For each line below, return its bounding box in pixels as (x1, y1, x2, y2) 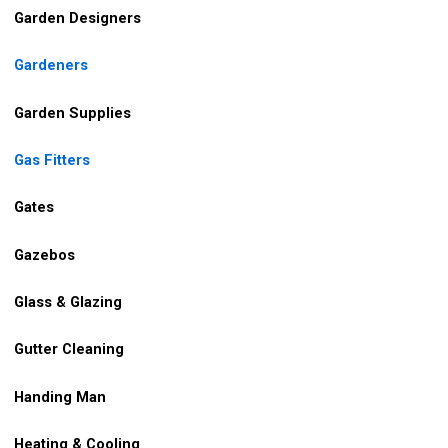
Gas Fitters (14, 150, 90, 169)
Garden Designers (14, 8, 141, 27)
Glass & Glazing (10, 292, 122, 311)
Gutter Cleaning (14, 340, 124, 359)
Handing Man (14, 387, 106, 406)
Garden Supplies (14, 103, 131, 122)
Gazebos (10, 245, 75, 264)
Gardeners (14, 56, 88, 75)
